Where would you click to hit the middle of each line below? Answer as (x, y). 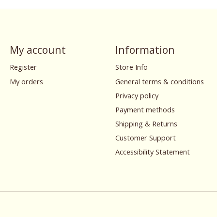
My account (38, 50)
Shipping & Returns (146, 123)
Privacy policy (137, 95)
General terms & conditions (159, 81)
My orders (26, 81)
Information (145, 50)
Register (23, 67)
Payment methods (145, 109)
